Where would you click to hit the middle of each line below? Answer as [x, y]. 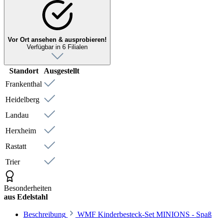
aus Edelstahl [26, 197]
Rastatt [16, 146]
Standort [24, 71]
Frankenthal [24, 84]
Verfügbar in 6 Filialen [57, 47]
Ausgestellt [62, 71]
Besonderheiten [28, 188]
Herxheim [21, 130]
